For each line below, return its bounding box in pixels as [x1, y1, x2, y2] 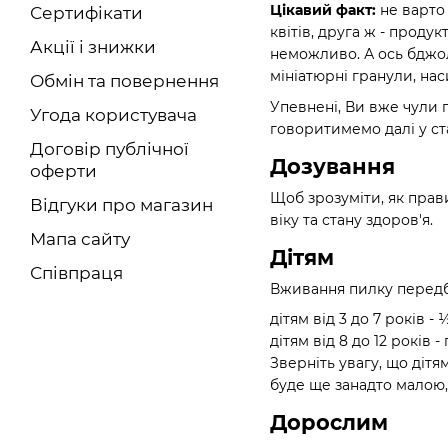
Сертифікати [30, 3, 143, 23]
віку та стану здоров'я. [270, 210, 433, 229]
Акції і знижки [30, 37, 156, 57]
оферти [30, 161, 97, 181]
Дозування [270, 153, 395, 179]
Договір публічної [30, 139, 189, 159]
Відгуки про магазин [30, 195, 213, 215]
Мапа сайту [30, 229, 130, 249]
